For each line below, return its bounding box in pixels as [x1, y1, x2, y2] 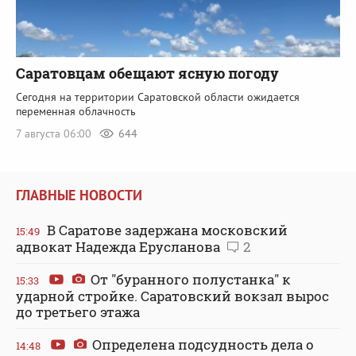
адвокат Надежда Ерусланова [16, 238, 223, 257]
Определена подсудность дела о [89, 335, 314, 354]
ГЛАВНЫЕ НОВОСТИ [16, 186, 142, 205]
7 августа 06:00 [16, 126, 95, 141]
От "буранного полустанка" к [87, 270, 291, 289]
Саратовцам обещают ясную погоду [16, 63, 279, 83]
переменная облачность [16, 103, 136, 118]
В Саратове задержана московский [44, 221, 288, 240]
